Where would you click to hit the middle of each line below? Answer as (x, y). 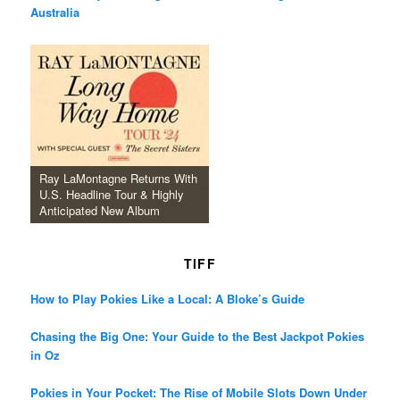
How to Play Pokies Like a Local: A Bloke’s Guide (168, 298)
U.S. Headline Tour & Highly (112, 195)
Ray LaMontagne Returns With (119, 179)
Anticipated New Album (100, 211)
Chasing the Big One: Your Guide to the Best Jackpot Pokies (198, 336)
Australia (55, 12)
